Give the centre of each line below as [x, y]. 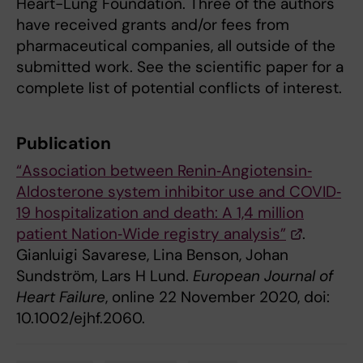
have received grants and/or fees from [153, 25]
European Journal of [263, 276]
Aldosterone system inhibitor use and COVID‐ [179, 192]
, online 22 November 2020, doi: [218, 297]
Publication [64, 144]
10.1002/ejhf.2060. [81, 318]
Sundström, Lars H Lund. [105, 276]
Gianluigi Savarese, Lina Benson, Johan [152, 255]
